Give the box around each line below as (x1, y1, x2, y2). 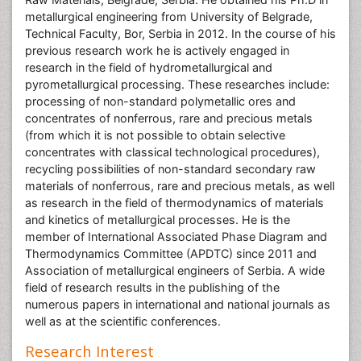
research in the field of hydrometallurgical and (25, 60, 272, 74)
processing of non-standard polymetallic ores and (25, 94, 296, 108)
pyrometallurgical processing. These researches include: (25, 77, 330, 91)
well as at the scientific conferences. (25, 314, 221, 328)
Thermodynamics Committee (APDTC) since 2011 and (25, 247, 317, 260)
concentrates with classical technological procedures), (25, 145, 320, 159)
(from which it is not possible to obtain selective (25, 128, 285, 142)
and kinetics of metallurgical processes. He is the (25, 213, 290, 226)
